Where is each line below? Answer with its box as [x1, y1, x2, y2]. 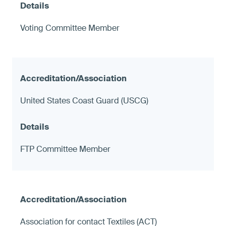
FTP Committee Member [20, 143, 110, 154]
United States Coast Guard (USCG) [20, 95, 148, 106]
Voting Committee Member [20, 22, 120, 33]
